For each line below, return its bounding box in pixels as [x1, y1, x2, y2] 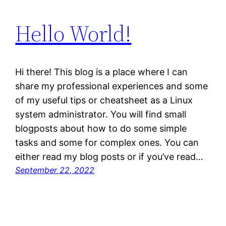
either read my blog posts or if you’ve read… [15, 151, 204, 162]
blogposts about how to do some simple [15, 123, 187, 134]
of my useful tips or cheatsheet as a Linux [15, 95, 193, 106]
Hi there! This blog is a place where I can [15, 67, 188, 78]
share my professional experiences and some [15, 81, 208, 92]
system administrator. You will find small [15, 109, 187, 120]
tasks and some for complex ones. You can [15, 137, 199, 148]
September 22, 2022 [15, 165, 95, 176]
